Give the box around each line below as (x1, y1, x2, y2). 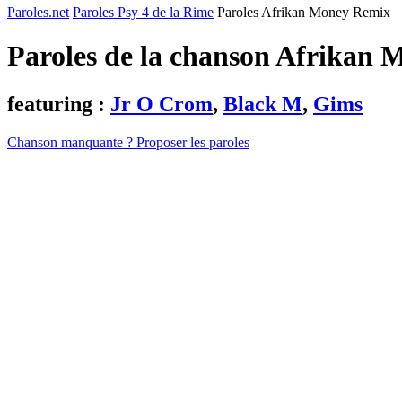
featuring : (7, 92, 110, 116)
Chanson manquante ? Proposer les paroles (7, 134, 249, 150)
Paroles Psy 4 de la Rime (73, 4, 214, 20)
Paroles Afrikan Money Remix (217, 4, 390, 20)
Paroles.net (7, 4, 69, 20)
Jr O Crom (110, 92, 213, 116)
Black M (223, 92, 302, 116)
